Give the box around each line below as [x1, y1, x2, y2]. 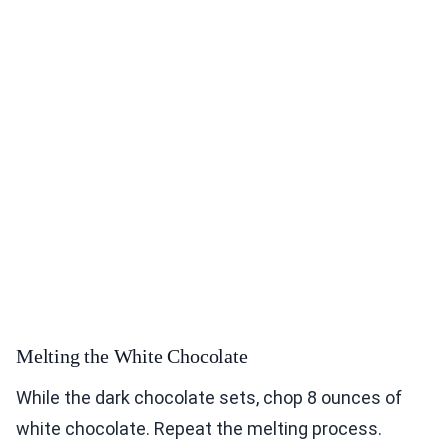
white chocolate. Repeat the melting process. [16, 418, 382, 440]
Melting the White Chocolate [16, 345, 248, 368]
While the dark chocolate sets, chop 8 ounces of [16, 387, 402, 409]
